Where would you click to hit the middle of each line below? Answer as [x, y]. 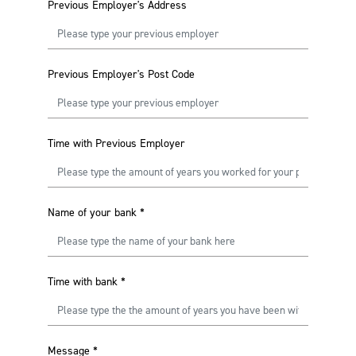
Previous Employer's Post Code [121, 74]
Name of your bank [92, 213]
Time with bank [83, 282]
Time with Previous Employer [116, 143]
